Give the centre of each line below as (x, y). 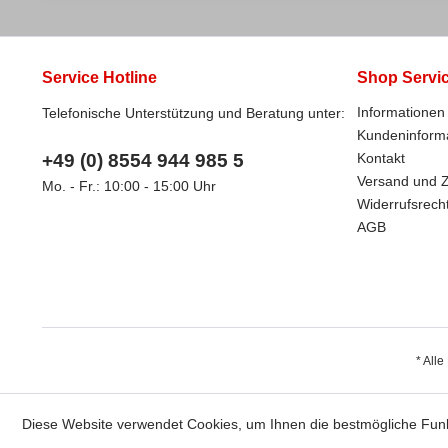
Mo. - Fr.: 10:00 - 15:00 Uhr (129, 186)
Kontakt (381, 158)
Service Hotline (99, 77)
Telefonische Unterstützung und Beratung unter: (193, 113)
